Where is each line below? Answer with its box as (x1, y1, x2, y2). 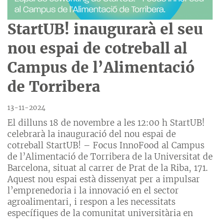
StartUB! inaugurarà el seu (7, 20, 203, 39)
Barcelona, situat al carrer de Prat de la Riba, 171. (7, 162, 208, 173)
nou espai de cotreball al (7, 39, 187, 58)
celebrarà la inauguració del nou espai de (7, 128, 176, 139)
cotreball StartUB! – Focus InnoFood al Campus (7, 139, 204, 151)
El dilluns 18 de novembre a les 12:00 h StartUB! (7, 117, 205, 128)
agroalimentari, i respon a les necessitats (7, 196, 175, 207)
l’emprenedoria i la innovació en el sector (7, 185, 179, 196)
